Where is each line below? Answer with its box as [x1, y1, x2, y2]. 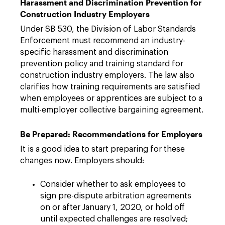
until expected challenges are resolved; [40, 215, 188, 223]
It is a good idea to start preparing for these [20, 145, 185, 153]
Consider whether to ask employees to [40, 180, 186, 188]
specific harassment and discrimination [20, 48, 168, 56]
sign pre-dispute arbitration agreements [40, 192, 191, 200]
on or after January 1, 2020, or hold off [40, 203, 185, 211]
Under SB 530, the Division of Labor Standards [20, 25, 196, 33]
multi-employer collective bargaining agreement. [20, 106, 203, 114]
